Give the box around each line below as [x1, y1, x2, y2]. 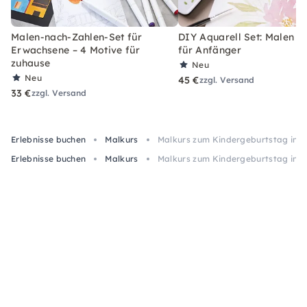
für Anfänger [178, 43, 241, 56]
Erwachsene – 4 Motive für [11, 43, 140, 56]
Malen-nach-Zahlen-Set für [11, 30, 143, 43]
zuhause [11, 56, 51, 69]
